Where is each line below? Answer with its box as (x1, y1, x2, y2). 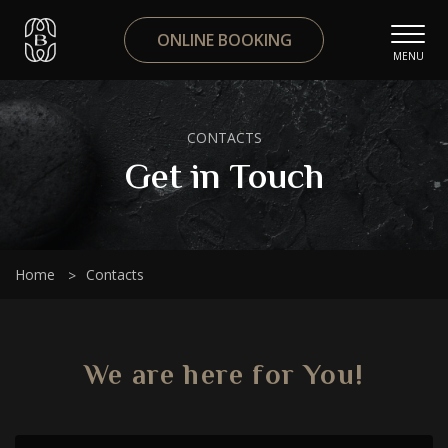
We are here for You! (84, 355, 364, 399)
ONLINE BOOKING (156, 29, 292, 51)
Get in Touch (124, 150, 324, 208)
